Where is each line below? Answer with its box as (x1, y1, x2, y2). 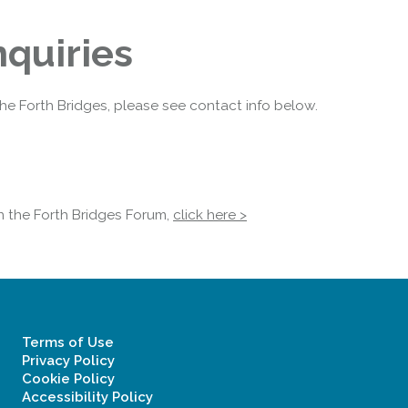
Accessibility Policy (22, 389, 153, 405)
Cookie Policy (22, 371, 115, 387)
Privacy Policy (22, 352, 115, 369)
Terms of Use (22, 334, 114, 351)
